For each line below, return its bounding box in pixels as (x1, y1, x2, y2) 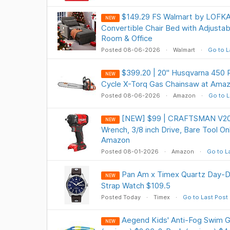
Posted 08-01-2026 (101, 148, 160, 155)
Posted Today (101, 194, 142, 201)
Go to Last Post (182, 194, 228, 201)
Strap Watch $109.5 (101, 181, 170, 190)
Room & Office (101, 33, 152, 43)
